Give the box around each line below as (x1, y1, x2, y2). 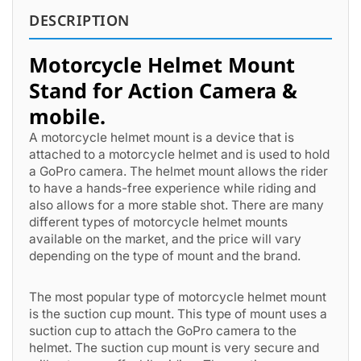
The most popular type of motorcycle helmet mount (29, 289, 326, 305)
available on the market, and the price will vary (29, 231, 301, 247)
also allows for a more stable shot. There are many (29, 197, 324, 213)
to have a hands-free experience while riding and (29, 180, 316, 196)
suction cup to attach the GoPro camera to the (29, 323, 297, 338)
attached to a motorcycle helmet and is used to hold (29, 147, 330, 162)
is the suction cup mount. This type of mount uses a (29, 306, 327, 322)
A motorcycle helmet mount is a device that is (29, 130, 294, 145)
